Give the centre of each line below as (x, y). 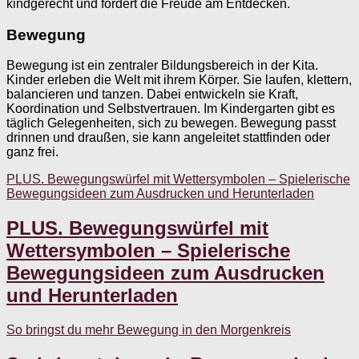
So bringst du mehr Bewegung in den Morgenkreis (149, 330)
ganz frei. (32, 152)
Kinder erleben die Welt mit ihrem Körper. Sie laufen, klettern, (179, 80)
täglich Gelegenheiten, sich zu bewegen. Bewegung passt (171, 123)
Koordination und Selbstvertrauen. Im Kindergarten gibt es (171, 109)
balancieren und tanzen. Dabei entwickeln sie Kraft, (152, 95)
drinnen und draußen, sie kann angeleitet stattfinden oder (168, 138)
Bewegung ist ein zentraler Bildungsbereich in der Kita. (162, 66)
